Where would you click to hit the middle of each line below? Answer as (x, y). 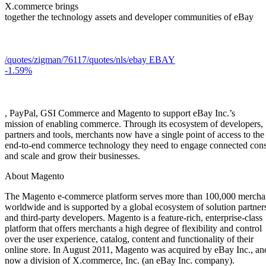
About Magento (34, 176)
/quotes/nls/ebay (117, 59)
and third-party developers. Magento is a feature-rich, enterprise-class (134, 217)
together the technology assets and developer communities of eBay (129, 17)
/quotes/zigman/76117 (46, 59)
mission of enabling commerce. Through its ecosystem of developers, (134, 123)
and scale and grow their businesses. (72, 156)
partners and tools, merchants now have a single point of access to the (134, 134)
